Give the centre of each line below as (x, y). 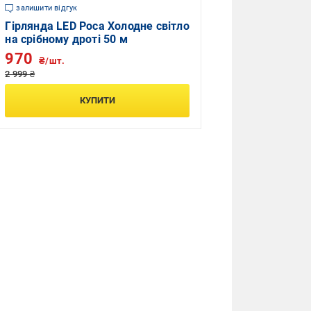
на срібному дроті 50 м (66, 39)
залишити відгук (47, 8)
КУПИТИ (97, 100)
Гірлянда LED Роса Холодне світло (97, 26)
